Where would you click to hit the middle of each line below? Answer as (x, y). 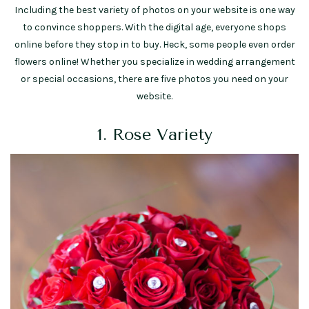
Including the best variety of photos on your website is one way (154, 10)
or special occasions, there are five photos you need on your (154, 79)
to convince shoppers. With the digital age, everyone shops (154, 28)
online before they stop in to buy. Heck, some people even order (154, 45)
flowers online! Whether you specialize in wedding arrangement (154, 62)
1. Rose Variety (154, 135)
